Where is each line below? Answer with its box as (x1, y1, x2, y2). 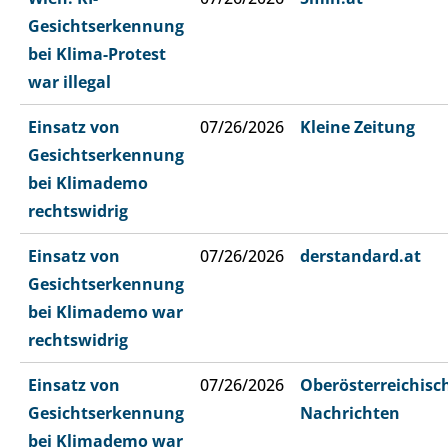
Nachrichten (300, 402, 400, 425)
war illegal (28, 71, 111, 94)
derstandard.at (300, 245, 421, 268)
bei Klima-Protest (28, 43, 166, 66)
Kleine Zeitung (300, 116, 415, 139)
